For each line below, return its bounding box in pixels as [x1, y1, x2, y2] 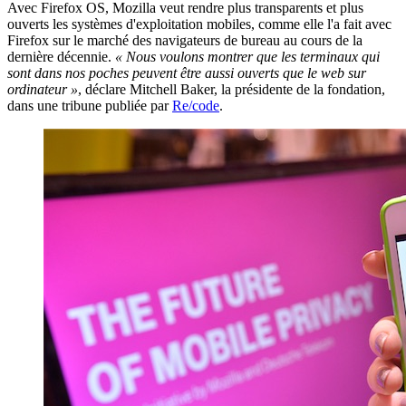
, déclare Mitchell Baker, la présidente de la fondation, [78, 81, 385, 97]
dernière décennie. [7, 48, 115, 64]
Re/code [172, 97, 219, 113]
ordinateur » [7, 81, 78, 97]
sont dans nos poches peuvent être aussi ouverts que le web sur [7, 64, 366, 81]
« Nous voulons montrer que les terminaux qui [115, 48, 380, 64]
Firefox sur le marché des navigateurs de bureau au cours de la [7, 32, 362, 48]
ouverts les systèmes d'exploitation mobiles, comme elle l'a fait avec [7, 15, 391, 32]
